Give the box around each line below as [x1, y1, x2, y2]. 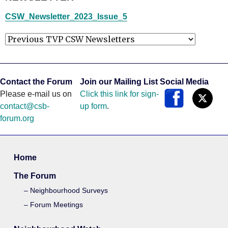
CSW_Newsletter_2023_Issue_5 [5, 12, 127, 21]
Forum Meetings [30, 201, 83, 209]
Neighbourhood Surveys [30, 186, 108, 195]
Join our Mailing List [79, 77, 158, 87]
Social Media [159, 77, 209, 87]
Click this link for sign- [79, 90, 159, 99]
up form [79, 102, 107, 111]
